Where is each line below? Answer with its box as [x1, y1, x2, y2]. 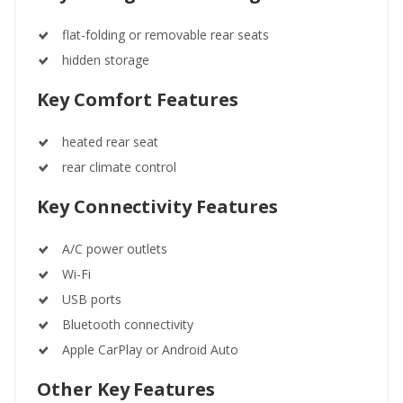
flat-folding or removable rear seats [62, 25, 269, 43]
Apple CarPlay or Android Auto [62, 340, 238, 358]
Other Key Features [37, 376, 215, 401]
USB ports [62, 290, 121, 308]
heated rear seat [62, 132, 158, 150]
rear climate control [62, 157, 176, 175]
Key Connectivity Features [37, 193, 278, 219]
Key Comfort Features [37, 86, 238, 112]
